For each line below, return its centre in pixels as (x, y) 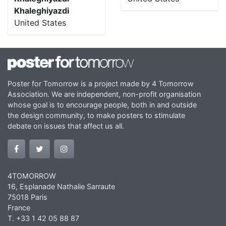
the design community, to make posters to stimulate (96, 116)
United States (40, 22)
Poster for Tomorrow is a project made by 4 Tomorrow (101, 84)
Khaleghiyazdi (42, 10)
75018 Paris (27, 197)
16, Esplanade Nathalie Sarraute (61, 187)
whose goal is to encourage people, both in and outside (102, 105)
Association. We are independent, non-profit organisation (104, 94)
